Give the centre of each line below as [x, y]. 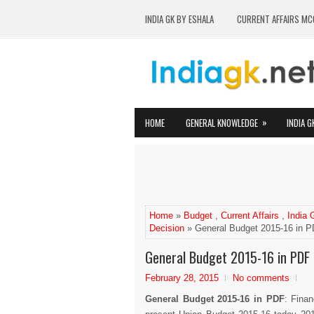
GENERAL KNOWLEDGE [222, 123]
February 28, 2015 [182, 278]
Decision [167, 228]
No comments [261, 278]
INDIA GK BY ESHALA [179, 19]
